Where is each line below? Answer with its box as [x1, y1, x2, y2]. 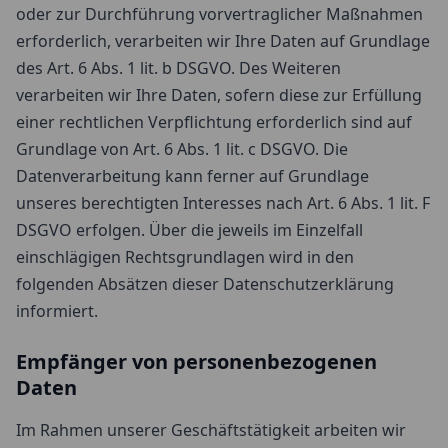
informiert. [16, 300, 98, 322]
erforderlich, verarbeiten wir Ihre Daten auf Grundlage [16, 30, 430, 52]
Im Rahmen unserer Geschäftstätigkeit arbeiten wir [16, 419, 406, 441]
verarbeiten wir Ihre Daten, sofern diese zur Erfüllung [16, 84, 422, 106]
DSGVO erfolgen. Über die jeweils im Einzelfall [16, 219, 363, 241]
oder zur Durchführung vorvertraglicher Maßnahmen [16, 3, 423, 25]
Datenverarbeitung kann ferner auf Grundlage [16, 165, 369, 187]
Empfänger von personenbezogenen [16, 348, 377, 375]
